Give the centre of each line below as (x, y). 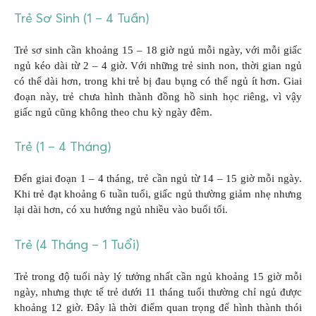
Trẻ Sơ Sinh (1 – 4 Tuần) (82, 18)
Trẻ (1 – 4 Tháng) (63, 147)
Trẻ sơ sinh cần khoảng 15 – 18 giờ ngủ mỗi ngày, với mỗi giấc (158, 50)
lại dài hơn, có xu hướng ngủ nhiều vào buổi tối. (121, 210)
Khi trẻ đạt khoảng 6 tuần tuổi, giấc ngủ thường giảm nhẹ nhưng (158, 194)
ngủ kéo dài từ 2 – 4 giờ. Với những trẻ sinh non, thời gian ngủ (158, 65)
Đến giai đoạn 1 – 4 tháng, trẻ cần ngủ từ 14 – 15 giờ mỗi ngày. (158, 179)
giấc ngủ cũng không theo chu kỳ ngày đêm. (113, 112)
